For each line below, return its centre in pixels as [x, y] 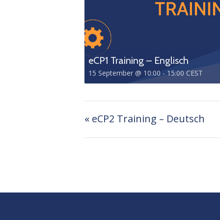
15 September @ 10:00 [124, 73]
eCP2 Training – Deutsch [147, 118]
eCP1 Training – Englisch [138, 60]
